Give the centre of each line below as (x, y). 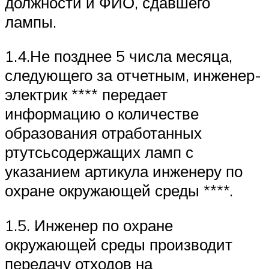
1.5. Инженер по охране (89, 225)
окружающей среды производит (119, 244)
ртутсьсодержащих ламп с (99, 152)
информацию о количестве (102, 114)
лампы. (31, 21)
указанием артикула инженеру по (124, 171)
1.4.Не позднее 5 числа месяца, (119, 56)
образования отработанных (103, 133)
